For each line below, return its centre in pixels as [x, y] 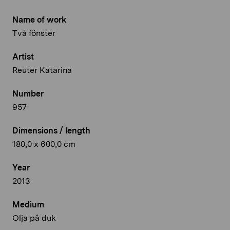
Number [28, 93]
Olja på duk [34, 218]
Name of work [39, 20]
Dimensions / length [51, 130]
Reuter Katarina [42, 70]
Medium [28, 204]
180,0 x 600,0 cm [44, 144]
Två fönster [34, 33]
